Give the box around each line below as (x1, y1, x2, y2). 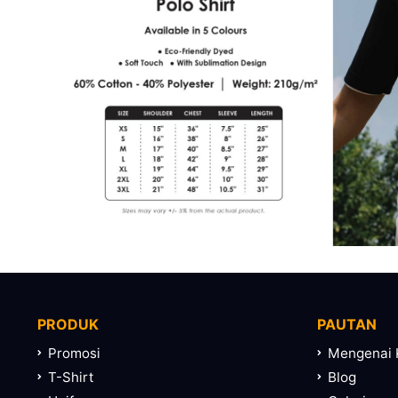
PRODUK (37, 315, 99, 334)
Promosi (48, 345, 100, 362)
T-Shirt (48, 369, 94, 386)
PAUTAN (317, 315, 377, 334)
